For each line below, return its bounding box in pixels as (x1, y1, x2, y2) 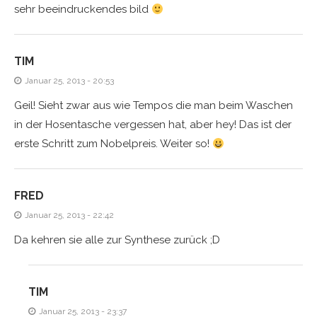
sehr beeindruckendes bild (14, 3, 151, 16)
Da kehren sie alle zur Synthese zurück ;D (14, 234, 220, 246)
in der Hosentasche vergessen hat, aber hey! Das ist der (14, 118, 292, 131)
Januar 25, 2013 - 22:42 (25, 210, 114, 220)
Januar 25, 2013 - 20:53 (25, 76, 114, 86)
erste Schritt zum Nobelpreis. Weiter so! (14, 137, 212, 150)
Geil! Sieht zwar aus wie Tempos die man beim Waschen (14, 99, 293, 112)
